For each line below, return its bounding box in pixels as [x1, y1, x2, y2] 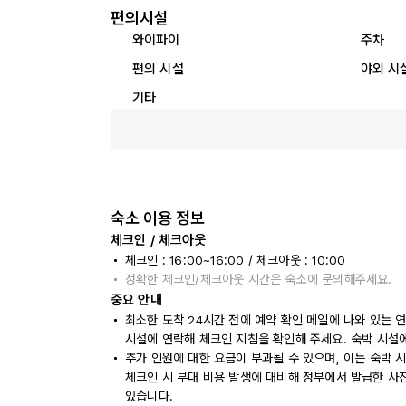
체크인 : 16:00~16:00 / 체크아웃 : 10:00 [125, 253, 346, 267]
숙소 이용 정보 [111, 208, 205, 227]
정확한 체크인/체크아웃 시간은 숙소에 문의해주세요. [125, 272, 392, 286]
